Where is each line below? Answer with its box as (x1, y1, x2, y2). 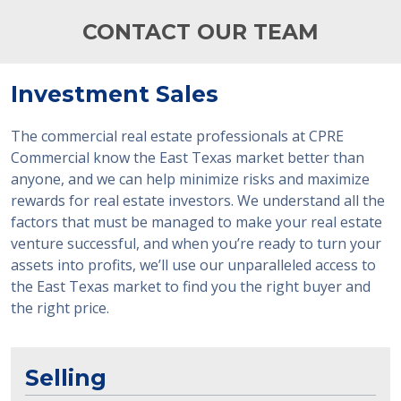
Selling (25, 364, 107, 391)
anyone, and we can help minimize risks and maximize (11, 169, 370, 189)
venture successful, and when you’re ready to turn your (11, 234, 381, 253)
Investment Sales (11, 81, 218, 107)
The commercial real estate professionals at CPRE (11, 126, 344, 146)
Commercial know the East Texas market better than (11, 148, 364, 167)
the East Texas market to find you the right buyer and (11, 277, 371, 296)
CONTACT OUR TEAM (82, 19, 319, 45)
